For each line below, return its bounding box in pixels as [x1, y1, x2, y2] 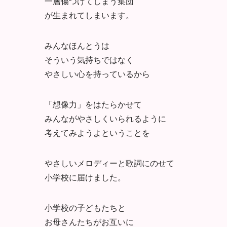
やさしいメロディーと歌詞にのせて [45, 157, 174, 169]
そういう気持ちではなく [45, 53, 134, 65]
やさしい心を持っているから [45, 67, 150, 80]
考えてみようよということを [45, 126, 150, 138]
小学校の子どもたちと [45, 201, 126, 213]
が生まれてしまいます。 [45, 9, 134, 21]
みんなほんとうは [45, 39, 109, 51]
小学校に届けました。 [45, 171, 126, 183]
